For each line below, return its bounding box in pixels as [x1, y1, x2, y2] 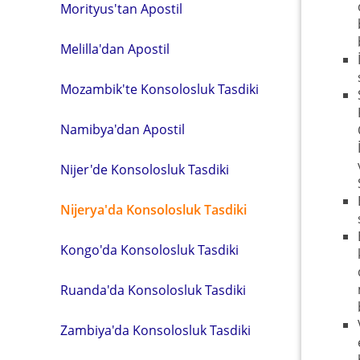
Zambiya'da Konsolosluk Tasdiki [60, 321, 251, 340]
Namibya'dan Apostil [60, 121, 185, 139]
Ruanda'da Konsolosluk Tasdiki [60, 281, 246, 300]
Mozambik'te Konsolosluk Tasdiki [60, 80, 259, 99]
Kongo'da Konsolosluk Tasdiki [60, 241, 239, 260]
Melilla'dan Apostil [60, 40, 170, 59]
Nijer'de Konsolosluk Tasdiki [60, 161, 229, 179]
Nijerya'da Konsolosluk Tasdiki [60, 201, 247, 219]
